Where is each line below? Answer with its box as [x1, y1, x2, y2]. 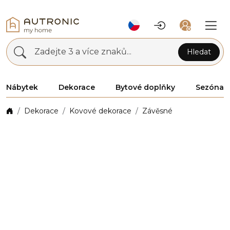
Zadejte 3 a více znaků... [34, 47, 131, 56]
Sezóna [196, 83, 224, 92]
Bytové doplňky [116, 83, 175, 92]
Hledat [187, 47, 211, 56]
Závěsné [142, 106, 172, 116]
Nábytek [6, 83, 38, 92]
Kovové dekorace [69, 106, 131, 116]
